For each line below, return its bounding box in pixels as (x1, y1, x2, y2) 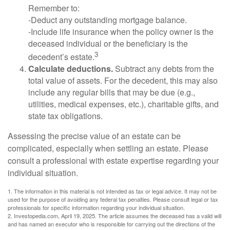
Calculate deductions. (28, 63, 113, 75)
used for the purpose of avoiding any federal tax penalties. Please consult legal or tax (8, 195, 218, 204)
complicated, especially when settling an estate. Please (8, 142, 208, 155)
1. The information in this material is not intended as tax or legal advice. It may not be (8, 187, 217, 196)
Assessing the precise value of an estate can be (8, 130, 181, 142)
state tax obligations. (28, 110, 103, 122)
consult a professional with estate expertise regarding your (8, 155, 219, 167)
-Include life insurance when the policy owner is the (28, 25, 214, 37)
